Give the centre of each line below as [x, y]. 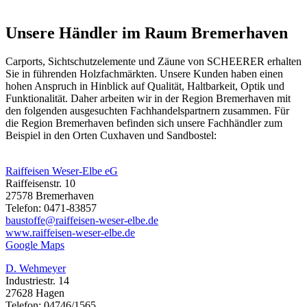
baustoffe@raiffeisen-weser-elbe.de [82, 221]
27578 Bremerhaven [50, 196]
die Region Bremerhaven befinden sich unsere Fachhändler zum [144, 123]
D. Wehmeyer [36, 269]
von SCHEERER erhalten [243, 62]
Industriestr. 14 [37, 281]
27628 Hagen [35, 293]
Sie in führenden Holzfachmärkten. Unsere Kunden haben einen [144, 74]
